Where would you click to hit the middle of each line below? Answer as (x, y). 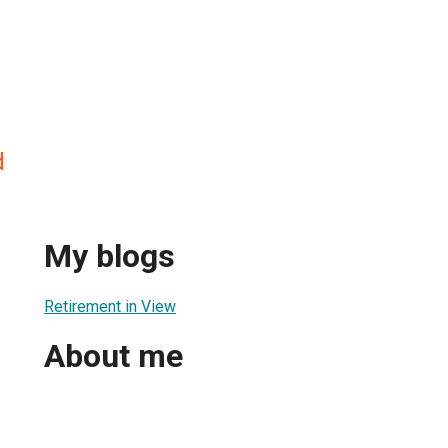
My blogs (109, 256)
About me (113, 356)
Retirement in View (110, 306)
